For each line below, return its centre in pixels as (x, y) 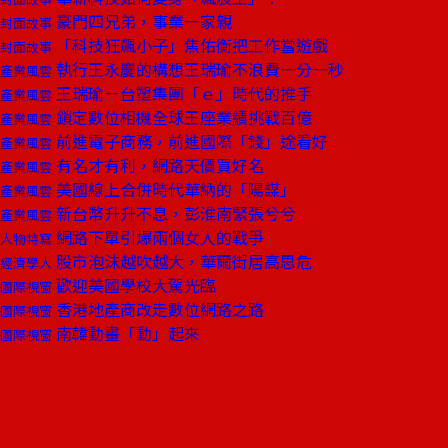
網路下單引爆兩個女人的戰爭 (158, 237)
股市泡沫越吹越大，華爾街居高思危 (182, 261)
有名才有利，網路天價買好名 (158, 165)
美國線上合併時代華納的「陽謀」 (174, 189)
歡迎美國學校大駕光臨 (134, 285)
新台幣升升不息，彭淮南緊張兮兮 (174, 213)
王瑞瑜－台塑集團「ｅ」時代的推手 (182, 93)
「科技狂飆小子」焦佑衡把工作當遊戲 (190, 45)
